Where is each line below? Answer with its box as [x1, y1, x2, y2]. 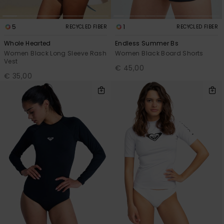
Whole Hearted [4, 39, 51, 48]
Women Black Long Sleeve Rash [4, 49, 107, 58]
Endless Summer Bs [115, 39, 179, 48]
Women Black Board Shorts [115, 49, 203, 58]
